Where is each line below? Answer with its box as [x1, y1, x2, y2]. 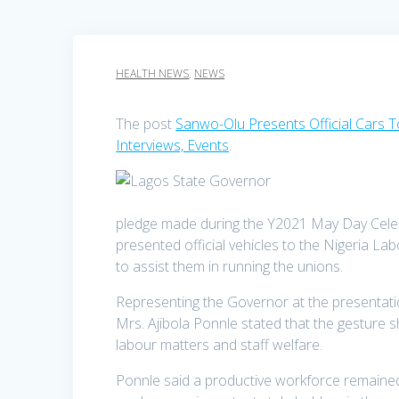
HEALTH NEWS [116, 66, 190, 82]
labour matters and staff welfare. [116, 335, 323, 355]
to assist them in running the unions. [116, 256, 344, 277]
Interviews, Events [116, 135, 230, 156]
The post [116, 114, 176, 134]
